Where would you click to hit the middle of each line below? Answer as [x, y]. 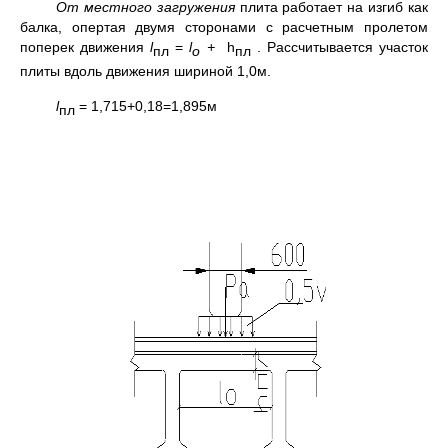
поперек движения [85, 47]
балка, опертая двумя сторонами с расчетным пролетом [224, 27]
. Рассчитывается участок [339, 47]
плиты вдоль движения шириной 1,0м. [145, 70]
